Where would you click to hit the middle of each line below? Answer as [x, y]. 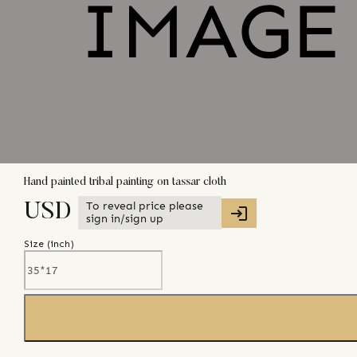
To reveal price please [145, 206]
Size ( [37, 244]
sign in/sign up [125, 219]
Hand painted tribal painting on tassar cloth [125, 182]
